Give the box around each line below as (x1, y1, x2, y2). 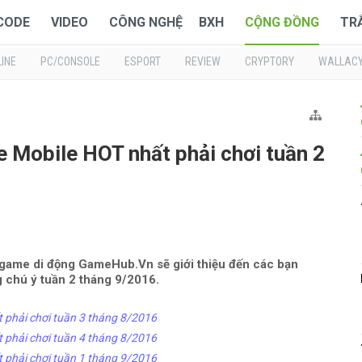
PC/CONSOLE (40, 55, 100, 68)
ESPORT (124, 55, 161, 68)
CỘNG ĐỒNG (245, 15, 319, 30)
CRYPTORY (245, 55, 294, 68)
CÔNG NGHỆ (109, 15, 183, 30)
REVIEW (185, 55, 221, 68)
